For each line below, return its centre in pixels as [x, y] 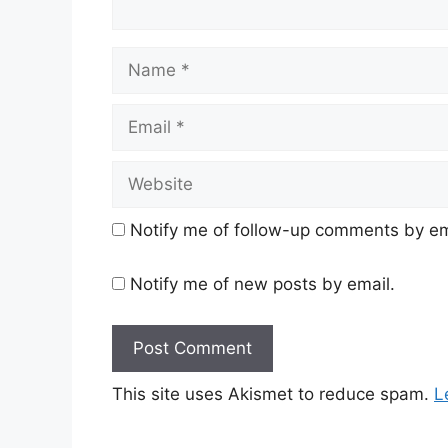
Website [143, 172]
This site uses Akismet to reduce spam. [273, 394]
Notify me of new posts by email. [262, 283]
